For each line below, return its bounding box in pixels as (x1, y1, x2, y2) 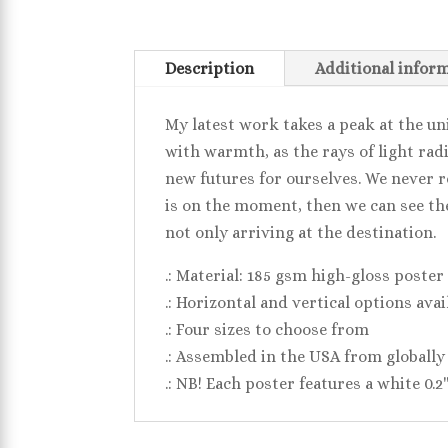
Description (165, 58, 255, 78)
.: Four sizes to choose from (165, 319, 370, 339)
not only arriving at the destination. (165, 222, 437, 242)
